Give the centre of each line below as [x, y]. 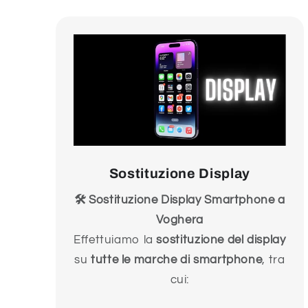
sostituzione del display [221, 240]
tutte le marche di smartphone [177, 260]
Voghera [180, 220]
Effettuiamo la [115, 240]
